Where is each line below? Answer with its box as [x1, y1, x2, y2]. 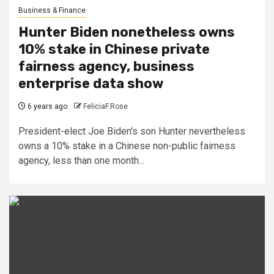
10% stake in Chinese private [18, 40, 210, 57]
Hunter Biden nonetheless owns [18, 23, 235, 40]
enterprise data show [18, 75, 163, 92]
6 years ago [26, 102, 67, 111]
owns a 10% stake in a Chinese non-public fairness [18, 139, 235, 152]
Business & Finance [18, 6, 86, 15]
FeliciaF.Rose [83, 102, 128, 111]
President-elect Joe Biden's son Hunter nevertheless [18, 125, 245, 137]
